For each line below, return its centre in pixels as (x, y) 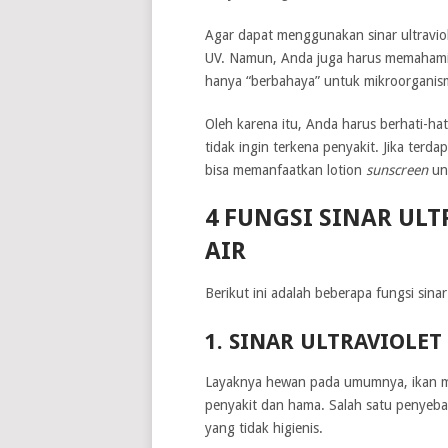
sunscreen (396, 169)
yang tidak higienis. (263, 427)
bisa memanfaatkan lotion (285, 169)
